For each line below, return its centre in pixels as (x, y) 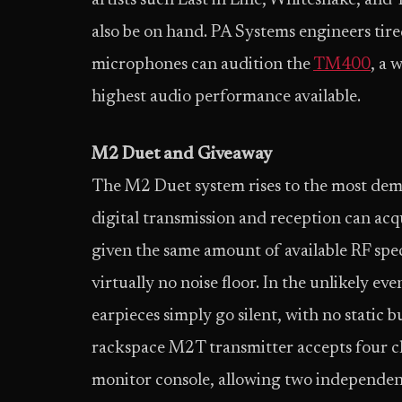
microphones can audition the (202, 66)
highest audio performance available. (226, 98)
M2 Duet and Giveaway (182, 155)
